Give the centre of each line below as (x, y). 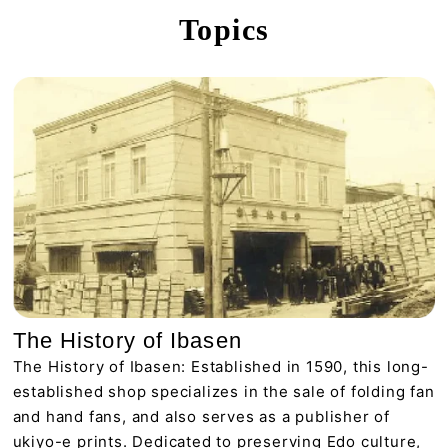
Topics (224, 29)
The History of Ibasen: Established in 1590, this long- (220, 367)
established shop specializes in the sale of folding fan (223, 392)
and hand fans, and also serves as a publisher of (201, 417)
